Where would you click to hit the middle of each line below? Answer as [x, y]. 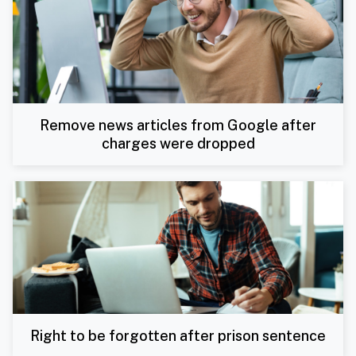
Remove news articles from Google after [178, 125]
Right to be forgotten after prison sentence [178, 336]
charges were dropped [178, 143]
